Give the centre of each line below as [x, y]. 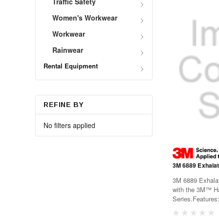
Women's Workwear [85, 18]
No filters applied [69, 125]
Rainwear [68, 50]
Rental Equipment [71, 66]
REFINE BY [64, 105]
